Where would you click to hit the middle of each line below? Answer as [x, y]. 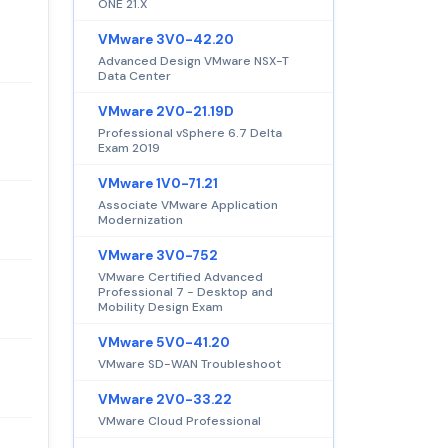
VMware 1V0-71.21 [158, 183]
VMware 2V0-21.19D [166, 111]
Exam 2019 [129, 147]
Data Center [134, 75]
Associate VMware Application [188, 204]
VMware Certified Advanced [180, 276]
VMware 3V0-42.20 [166, 39]
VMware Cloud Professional [179, 420]
